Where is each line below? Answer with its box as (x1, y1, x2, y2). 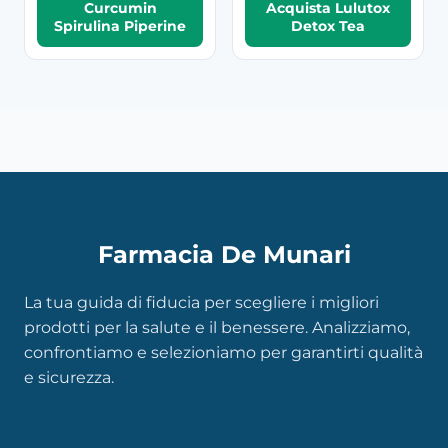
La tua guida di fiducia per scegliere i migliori (24, 292, 379, 312)
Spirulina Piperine (54, 16, 186, 35)
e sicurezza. (24, 367, 114, 387)
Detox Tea (291, 16, 365, 35)
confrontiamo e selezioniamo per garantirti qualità (24, 342, 423, 362)
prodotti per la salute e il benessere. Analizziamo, (24, 317, 410, 337)
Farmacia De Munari (97, 239, 351, 269)
